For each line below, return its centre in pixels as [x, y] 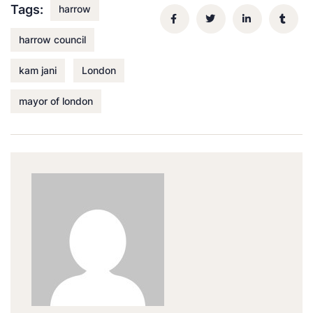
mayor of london [56, 101]
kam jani [38, 70]
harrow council [52, 39]
